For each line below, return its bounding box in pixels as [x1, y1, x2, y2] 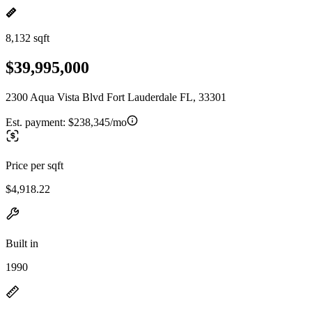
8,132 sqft [6, 32, 49, 44]
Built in [6, 237, 38, 249]
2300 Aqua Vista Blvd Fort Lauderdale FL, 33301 [6, 91, 226, 103]
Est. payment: [6, 116, 68, 128]
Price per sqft [6, 159, 63, 171]
